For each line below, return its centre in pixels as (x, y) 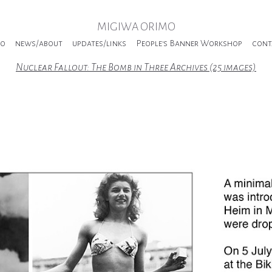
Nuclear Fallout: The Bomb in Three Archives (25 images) (136, 68)
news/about (39, 43)
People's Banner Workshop (189, 43)
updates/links (99, 43)
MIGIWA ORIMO (136, 26)
